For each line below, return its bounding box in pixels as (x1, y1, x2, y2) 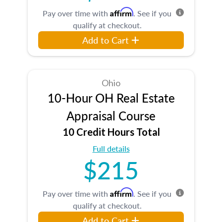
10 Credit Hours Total (62, 125, 160, 138)
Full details (92, 142, 130, 154)
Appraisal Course (66, 107, 156, 124)
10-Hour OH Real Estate (47, 89, 175, 106)
